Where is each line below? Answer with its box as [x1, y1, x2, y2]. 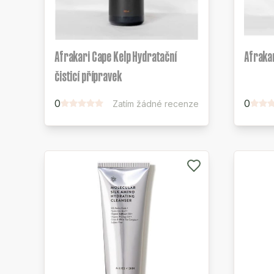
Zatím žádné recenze [113, 98, 199, 109]
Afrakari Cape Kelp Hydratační [54, 49, 177, 64]
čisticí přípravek [54, 68, 122, 84]
